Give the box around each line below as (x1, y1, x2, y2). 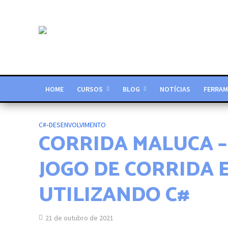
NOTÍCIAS (159, 84, 190, 94)
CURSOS (76, 84, 103, 94)
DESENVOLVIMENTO (48, 120, 106, 129)
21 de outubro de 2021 (45, 213, 113, 222)
